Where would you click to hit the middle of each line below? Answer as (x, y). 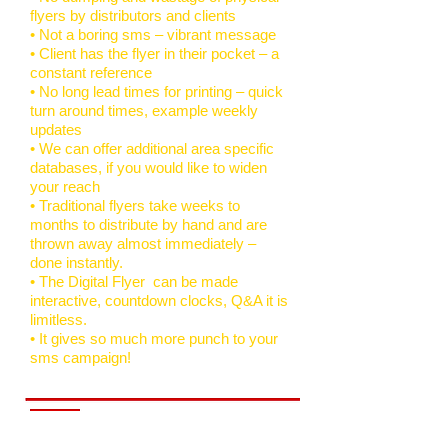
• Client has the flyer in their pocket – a (154, 53)
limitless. (58, 319)
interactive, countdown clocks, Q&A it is (159, 300)
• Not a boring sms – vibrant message (153, 34)
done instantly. (76, 262)
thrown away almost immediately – (143, 243)
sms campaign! (82, 357)
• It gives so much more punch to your (154, 338)
